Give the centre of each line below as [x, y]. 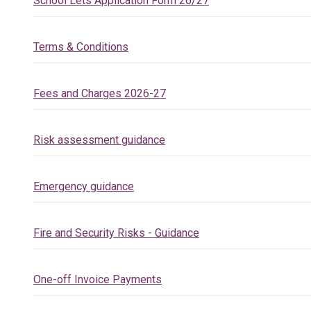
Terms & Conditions [81, 47]
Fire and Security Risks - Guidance [116, 233]
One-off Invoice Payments [98, 279]
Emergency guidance [84, 186]
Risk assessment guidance [99, 140]
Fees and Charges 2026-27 [100, 93]
